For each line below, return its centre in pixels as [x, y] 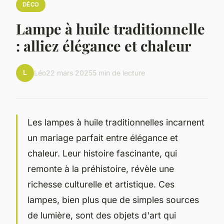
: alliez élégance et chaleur [103, 45]
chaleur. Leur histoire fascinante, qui [102, 153]
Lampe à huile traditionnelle [110, 28]
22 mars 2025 [69, 73]
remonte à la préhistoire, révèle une [101, 168]
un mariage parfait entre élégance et [103, 137]
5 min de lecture [119, 73]
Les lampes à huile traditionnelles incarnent [116, 122]
